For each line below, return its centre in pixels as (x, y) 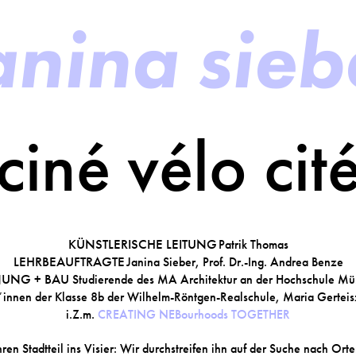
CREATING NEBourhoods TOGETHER (194, 314)
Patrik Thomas (253, 244)
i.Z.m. (82, 314)
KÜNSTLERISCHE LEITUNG (142, 244)
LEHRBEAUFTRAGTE (69, 262)
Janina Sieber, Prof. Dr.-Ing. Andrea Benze (234, 262)
